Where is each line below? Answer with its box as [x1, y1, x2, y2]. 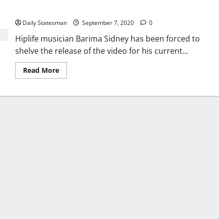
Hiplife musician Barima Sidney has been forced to [15, 33, 200, 44]
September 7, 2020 [80, 18, 135, 27]
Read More [22, 65, 59, 75]
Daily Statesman [22, 18, 67, 27]
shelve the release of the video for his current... [15, 45, 188, 56]
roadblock [15, 4, 46, 16]
